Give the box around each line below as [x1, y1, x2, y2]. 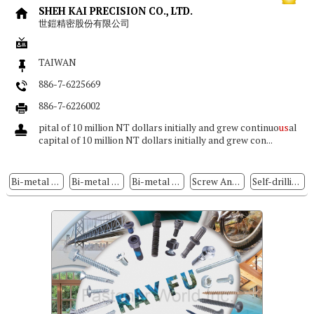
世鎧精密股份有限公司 [39, 17, 132, 29]
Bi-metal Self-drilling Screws [51, 175, 60, 189]
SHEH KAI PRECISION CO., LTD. [39, 4, 196, 18]
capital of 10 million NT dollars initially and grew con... [39, 133, 273, 146]
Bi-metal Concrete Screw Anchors [172, 175, 180, 189]
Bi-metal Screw [111, 175, 120, 189]
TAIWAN [39, 55, 77, 69]
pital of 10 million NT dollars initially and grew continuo [39, 121, 280, 134]
